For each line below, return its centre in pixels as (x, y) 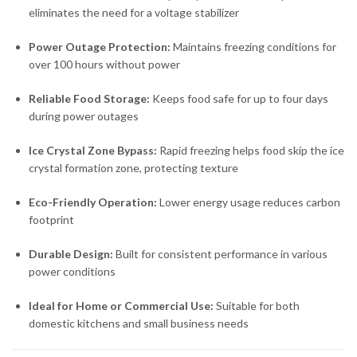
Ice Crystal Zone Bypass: (93, 150)
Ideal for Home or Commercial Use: (121, 305)
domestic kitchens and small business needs (139, 323)
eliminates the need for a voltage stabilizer (134, 12)
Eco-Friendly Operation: (93, 202)
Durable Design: (71, 253)
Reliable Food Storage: (89, 98)
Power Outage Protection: (100, 46)
